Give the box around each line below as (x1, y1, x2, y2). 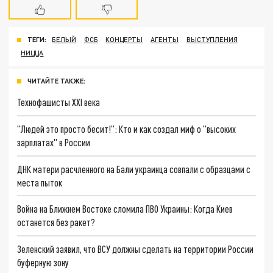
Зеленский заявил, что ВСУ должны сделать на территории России (17, 243, 254, 255)
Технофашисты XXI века (17, 96, 101, 108)
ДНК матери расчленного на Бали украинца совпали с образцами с (17, 163, 251, 175)
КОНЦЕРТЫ (105, 35, 143, 44)
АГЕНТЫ (151, 35, 179, 44)
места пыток (17, 176, 63, 188)
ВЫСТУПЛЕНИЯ (186, 35, 238, 44)
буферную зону (17, 257, 69, 268)
